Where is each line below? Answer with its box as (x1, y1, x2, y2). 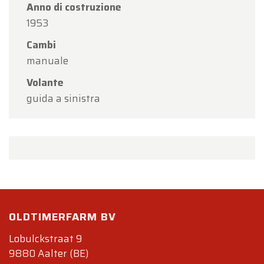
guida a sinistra (27, 91, 100, 107)
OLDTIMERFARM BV (9, 209, 116, 226)
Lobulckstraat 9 (9, 231, 82, 247)
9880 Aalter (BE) (9, 246, 88, 262)
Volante (27, 75, 64, 91)
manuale (27, 53, 68, 69)
